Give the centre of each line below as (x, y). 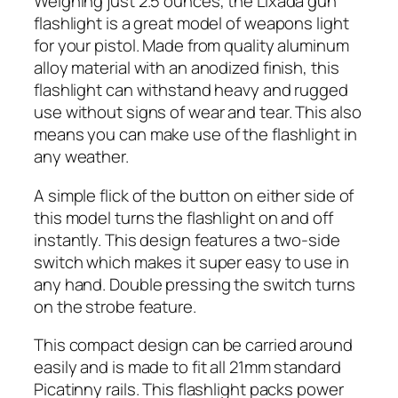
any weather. (81, 157)
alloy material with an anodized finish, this (187, 68)
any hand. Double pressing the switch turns (195, 284)
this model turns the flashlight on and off (183, 217)
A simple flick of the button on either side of (194, 195)
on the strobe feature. (115, 306)
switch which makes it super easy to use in (191, 262)
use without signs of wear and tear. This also (198, 112)
